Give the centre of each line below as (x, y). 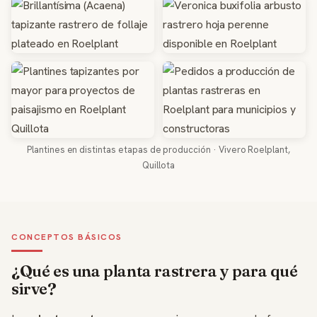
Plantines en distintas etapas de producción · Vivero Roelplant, (158, 150)
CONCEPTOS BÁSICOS (67, 237)
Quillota (158, 165)
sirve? (34, 289)
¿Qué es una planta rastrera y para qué (155, 271)
